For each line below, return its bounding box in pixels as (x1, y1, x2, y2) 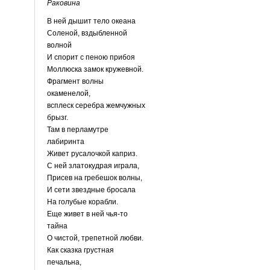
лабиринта (46, 137, 84, 146)
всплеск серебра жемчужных (46, 101, 145, 110)
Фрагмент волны (46, 77, 104, 86)
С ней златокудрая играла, (46, 161, 139, 170)
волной (46, 40, 72, 49)
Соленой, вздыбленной (46, 28, 127, 37)
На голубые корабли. (46, 197, 118, 206)
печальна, (46, 257, 81, 266)
